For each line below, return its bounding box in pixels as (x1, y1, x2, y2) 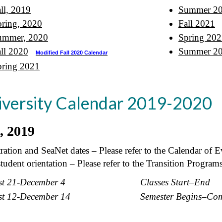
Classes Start (140, 176, 189, 187)
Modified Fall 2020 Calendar (36, 50, 108, 55)
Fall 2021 (178, 18, 215, 29)
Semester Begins (140, 191, 202, 202)
